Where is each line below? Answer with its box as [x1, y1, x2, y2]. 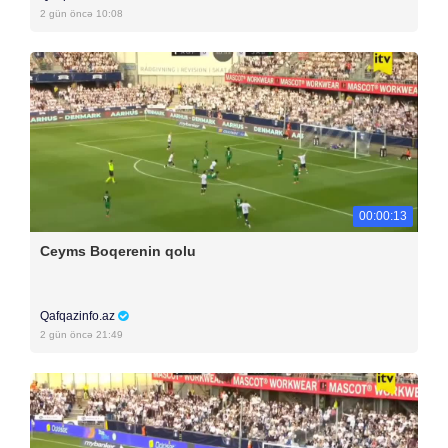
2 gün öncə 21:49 [40, 329, 123, 340]
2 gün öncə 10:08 [40, 8, 123, 19]
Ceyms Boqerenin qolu [40, 243, 196, 259]
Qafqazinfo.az [40, 309, 118, 323]
